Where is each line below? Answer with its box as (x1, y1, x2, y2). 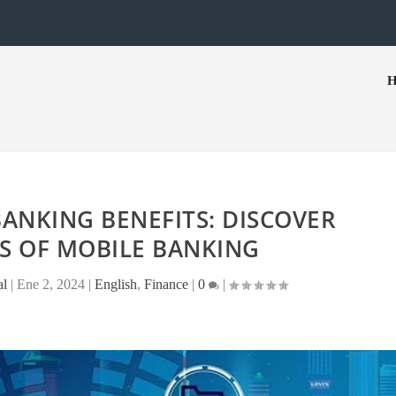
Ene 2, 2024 (17, 276, 86, 292)
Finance (144, 276, 189, 292)
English (95, 276, 138, 292)
